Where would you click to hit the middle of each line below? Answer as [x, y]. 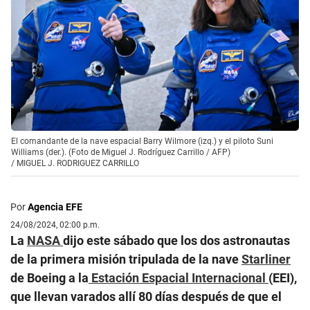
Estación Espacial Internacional [179, 277]
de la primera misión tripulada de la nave [126, 259]
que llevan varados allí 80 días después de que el [146, 296]
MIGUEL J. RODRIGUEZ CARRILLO [78, 163]
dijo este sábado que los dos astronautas [176, 240]
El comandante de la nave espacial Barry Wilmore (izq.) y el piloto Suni [142, 141]
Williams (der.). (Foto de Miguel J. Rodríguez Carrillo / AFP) [121, 152]
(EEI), [283, 277]
